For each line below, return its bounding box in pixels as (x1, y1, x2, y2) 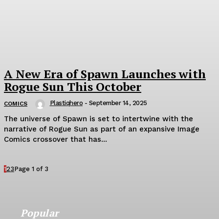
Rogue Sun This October (4, 78, 141, 94)
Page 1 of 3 (14, 165, 48, 173)
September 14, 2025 (88, 99, 147, 107)
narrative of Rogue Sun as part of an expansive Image (4, 124, 199, 133)
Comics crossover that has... (4, 134, 107, 144)
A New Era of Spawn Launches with (4, 66, 206, 82)
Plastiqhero (49, 99, 83, 107)
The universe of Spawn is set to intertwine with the (4, 114, 193, 123)
